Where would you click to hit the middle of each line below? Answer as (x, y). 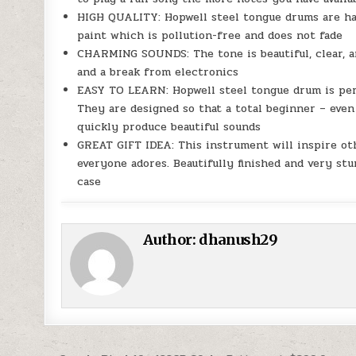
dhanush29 (238, 239)
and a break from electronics (158, 72)
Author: (171, 239)
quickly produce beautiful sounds (169, 126)
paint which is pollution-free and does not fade (210, 35)
